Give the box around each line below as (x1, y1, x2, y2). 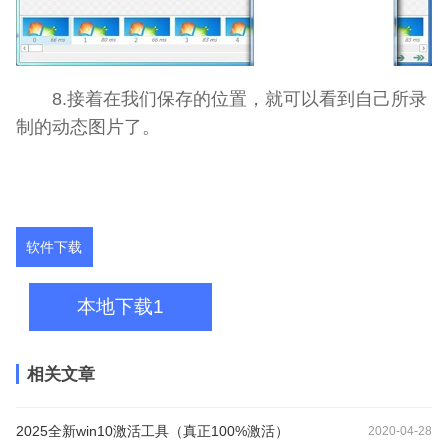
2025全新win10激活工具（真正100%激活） (16, 422, 289, 439)
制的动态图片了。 (16, 115, 160, 137)
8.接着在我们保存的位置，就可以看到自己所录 (16, 87, 427, 109)
